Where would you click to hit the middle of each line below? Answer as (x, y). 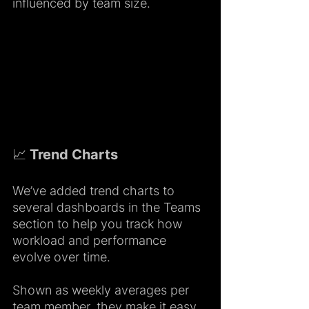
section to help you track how (99, 223)
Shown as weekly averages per (102, 290)
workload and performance (91, 240)
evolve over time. (61, 257)
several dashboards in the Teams (108, 207)
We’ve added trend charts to (95, 190)
